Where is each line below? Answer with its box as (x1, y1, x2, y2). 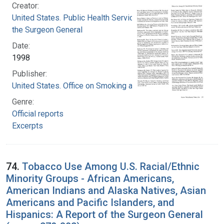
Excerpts (12, 120, 43, 130)
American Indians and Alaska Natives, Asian (6, 184, 206, 196)
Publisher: (12, 68, 47, 78)
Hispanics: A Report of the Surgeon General (6, 208, 203, 220)
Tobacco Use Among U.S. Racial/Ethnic (22, 160, 199, 172)
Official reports (12, 108, 63, 118)
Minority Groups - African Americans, (6, 172, 174, 184)
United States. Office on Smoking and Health (12, 80, 165, 90)
